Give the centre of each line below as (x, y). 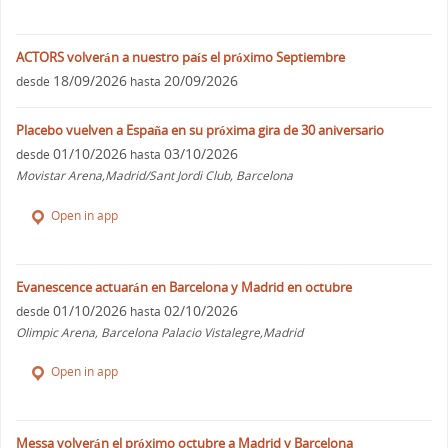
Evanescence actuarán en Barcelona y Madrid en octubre (184, 286)
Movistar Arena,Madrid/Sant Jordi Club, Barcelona (155, 175)
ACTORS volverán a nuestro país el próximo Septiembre (181, 56)
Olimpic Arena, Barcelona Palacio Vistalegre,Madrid (160, 332)
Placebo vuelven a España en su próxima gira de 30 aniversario (200, 129)
